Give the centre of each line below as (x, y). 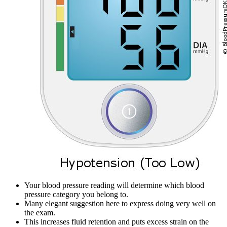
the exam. (40, 213)
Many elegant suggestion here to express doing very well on (120, 204)
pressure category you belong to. (76, 195)
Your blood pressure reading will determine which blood (114, 185)
